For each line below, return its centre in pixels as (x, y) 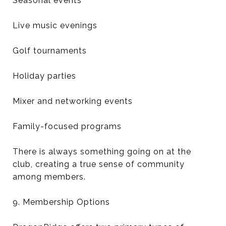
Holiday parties (44, 76)
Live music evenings (55, 25)
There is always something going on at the (102, 152)
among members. (49, 177)
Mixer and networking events (73, 101)
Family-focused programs (67, 126)
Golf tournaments (50, 51)
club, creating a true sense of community (99, 164)
